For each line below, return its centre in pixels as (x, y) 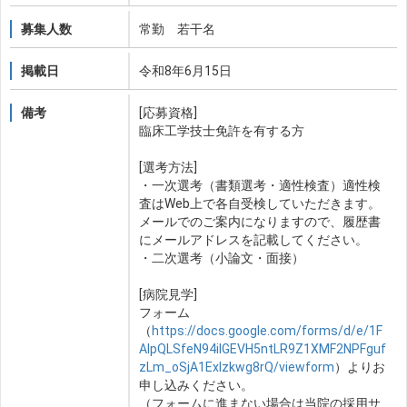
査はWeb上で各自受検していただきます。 (260, 203)
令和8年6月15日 (185, 70)
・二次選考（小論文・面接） (222, 258)
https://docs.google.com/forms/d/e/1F (267, 330)
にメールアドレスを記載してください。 (253, 239)
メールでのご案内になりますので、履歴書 (260, 221)
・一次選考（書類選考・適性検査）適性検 (260, 185)
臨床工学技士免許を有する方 (222, 130)
